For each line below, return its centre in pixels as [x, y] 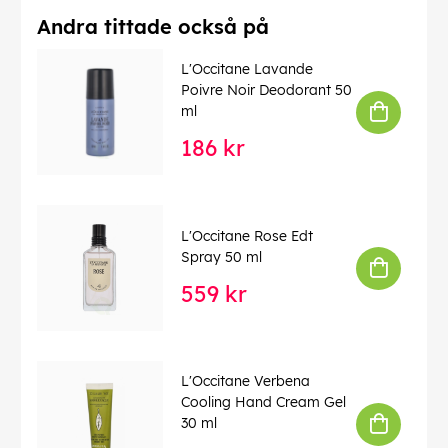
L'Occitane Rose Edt [247, 235]
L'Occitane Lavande [247, 69]
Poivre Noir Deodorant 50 [266, 90]
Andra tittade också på [153, 27]
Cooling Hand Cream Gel [263, 402]
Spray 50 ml [221, 256]
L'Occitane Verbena [245, 381]
